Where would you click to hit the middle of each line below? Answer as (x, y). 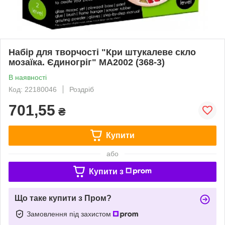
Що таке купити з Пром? (63, 198)
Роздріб (82, 89)
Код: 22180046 (33, 89)
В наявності (28, 77)
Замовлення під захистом (70, 214)
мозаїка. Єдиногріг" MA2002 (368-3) (87, 62)
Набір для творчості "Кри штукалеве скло (102, 52)
